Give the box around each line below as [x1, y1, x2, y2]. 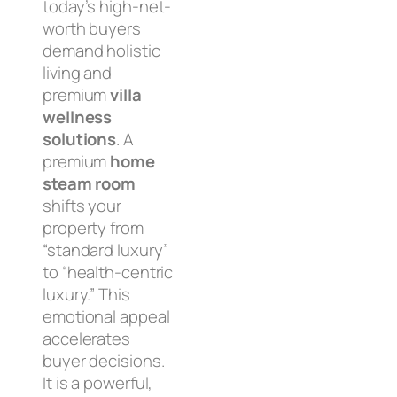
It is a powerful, [43, 371, 153, 395]
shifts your [43, 194, 121, 218]
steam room [43, 172, 136, 196]
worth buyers [43, 17, 141, 41]
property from [43, 216, 144, 240]
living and [43, 61, 113, 85]
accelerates [43, 327, 130, 351]
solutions [43, 128, 117, 152]
